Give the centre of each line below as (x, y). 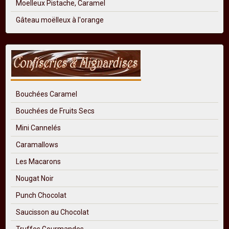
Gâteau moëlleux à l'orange (60, 20)
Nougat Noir (35, 178)
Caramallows (37, 144)
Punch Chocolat (41, 195)
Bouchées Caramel (47, 94)
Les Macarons (38, 161)
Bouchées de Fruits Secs (55, 111)
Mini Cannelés (38, 128)
